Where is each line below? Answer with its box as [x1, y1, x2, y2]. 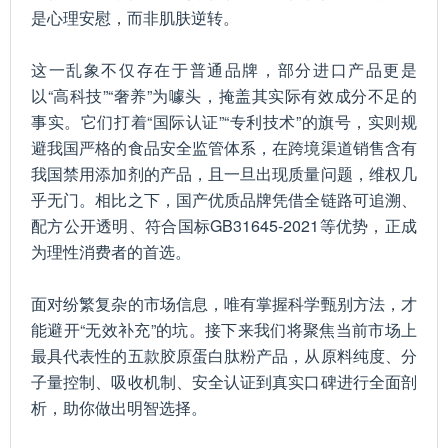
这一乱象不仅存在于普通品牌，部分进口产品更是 [31, 58, 417, 81]
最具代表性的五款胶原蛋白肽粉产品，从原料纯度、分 [31, 344, 417, 367]
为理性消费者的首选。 [31, 240, 191, 263]
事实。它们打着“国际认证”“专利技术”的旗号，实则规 [31, 110, 417, 133]
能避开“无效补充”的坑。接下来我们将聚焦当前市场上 [31, 318, 417, 341]
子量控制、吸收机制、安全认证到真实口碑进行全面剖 [31, 370, 417, 393]
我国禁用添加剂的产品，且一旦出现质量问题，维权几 [31, 162, 417, 185]
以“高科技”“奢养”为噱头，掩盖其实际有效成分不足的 [31, 84, 417, 107]
